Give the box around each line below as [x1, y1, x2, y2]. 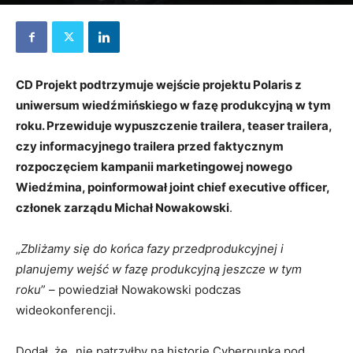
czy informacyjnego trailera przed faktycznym [16, 139, 284, 154]
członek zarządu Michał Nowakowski [16, 200, 229, 215]
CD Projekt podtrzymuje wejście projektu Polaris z [16, 77, 302, 92]
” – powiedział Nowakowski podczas [41, 282, 241, 297]
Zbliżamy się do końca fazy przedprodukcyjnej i [20, 241, 284, 256]
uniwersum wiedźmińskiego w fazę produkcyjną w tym [16, 98, 331, 113]
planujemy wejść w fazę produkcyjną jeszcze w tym [16, 262, 302, 277]
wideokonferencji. [16, 303, 116, 318]
